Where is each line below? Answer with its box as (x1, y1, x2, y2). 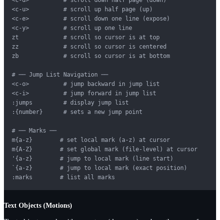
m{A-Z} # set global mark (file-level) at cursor (12, 145, 197, 153)
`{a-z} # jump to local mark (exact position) (12, 164, 187, 171)
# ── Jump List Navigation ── (12, 71, 108, 78)
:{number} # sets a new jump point (12, 108, 142, 115)
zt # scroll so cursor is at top (12, 33, 160, 41)
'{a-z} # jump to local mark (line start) (12, 155, 173, 162)
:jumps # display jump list (12, 99, 129, 106)
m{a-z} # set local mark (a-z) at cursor (12, 136, 170, 143)
